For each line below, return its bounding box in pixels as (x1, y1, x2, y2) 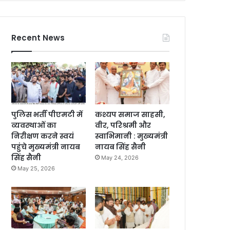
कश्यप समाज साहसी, (95, 109, 166, 120)
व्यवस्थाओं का (11, 120, 57, 130)
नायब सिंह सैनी (95, 141, 146, 152)
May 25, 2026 (17, 164, 55, 172)
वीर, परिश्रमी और (95, 120, 151, 130)
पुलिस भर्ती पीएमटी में (11, 109, 83, 120)
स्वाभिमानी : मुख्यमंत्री (95, 130, 168, 141)
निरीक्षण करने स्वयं (11, 130, 74, 141)
